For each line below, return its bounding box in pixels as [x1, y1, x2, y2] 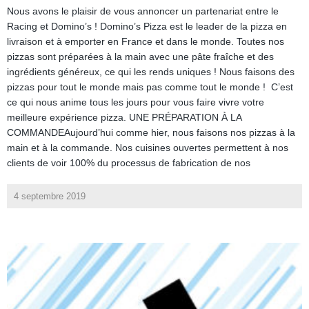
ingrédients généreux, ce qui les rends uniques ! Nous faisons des [7, 66, 295, 78]
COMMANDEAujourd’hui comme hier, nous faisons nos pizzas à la [7, 127, 295, 139]
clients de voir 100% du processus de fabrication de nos [7, 157, 250, 169]
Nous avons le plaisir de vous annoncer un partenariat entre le [7, 6, 279, 17]
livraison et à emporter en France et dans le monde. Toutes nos [7, 36, 284, 48]
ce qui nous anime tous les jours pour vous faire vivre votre [7, 97, 264, 108]
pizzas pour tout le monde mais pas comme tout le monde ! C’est [7, 81, 293, 93]
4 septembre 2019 [14, 191, 86, 202]
